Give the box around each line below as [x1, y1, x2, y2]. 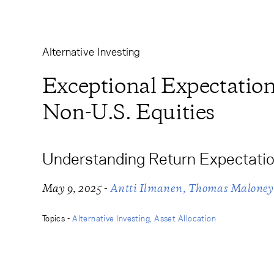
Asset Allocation [154, 213, 216, 224]
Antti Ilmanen [109, 182, 183, 196]
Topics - [42, 213, 73, 224]
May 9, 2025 [42, 182, 102, 196]
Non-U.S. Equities [42, 99, 215, 125]
